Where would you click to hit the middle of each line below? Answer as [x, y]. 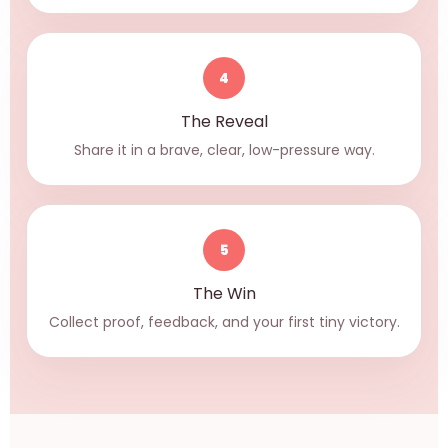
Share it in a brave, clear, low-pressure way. [224, 150]
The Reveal [224, 121]
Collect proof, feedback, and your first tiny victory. [224, 322]
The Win [224, 293]
